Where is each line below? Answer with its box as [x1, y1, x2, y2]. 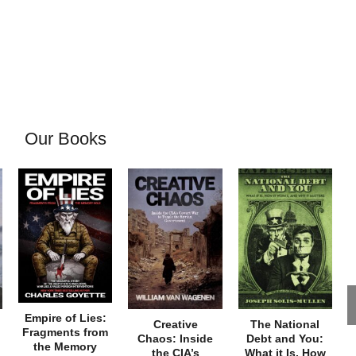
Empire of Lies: [24, 311, 106, 324]
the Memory [33, 339, 98, 353]
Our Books [24, 128, 106, 149]
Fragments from [22, 325, 109, 339]
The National [250, 318, 320, 331]
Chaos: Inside [137, 332, 213, 346]
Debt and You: [246, 332, 324, 346]
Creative [153, 318, 198, 331]
